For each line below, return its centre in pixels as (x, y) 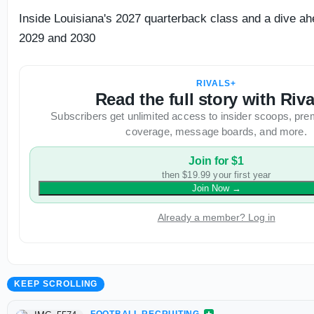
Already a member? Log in (216, 217)
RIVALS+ (216, 83)
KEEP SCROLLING (56, 284)
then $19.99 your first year (216, 175)
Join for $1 (216, 161)
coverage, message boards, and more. (216, 131)
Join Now (210, 188)
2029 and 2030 (57, 38)
